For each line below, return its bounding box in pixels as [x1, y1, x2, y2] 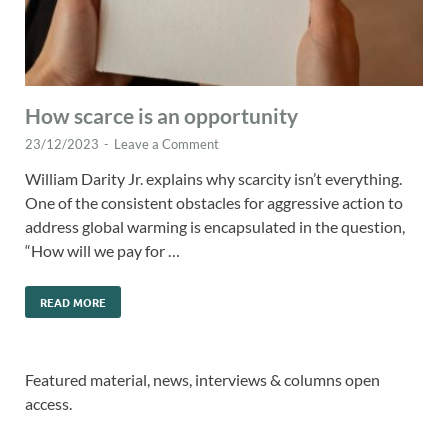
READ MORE [40, 294, 106, 311]
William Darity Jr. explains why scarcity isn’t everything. [25, 169, 402, 189]
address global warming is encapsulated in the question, [25, 217, 405, 237]
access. [25, 394, 72, 414]
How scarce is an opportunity [25, 103, 298, 129]
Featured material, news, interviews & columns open [25, 370, 380, 390]
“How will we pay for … [25, 241, 180, 261]
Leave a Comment [114, 136, 219, 153]
